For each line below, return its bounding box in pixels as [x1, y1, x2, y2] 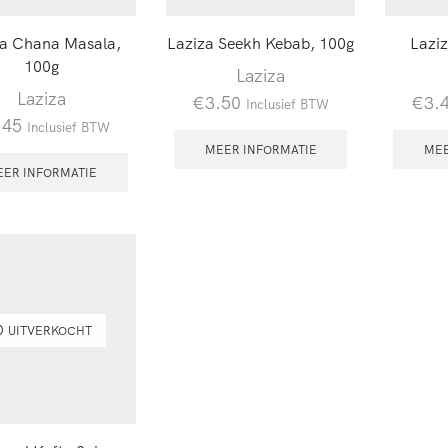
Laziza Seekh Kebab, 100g [167, 32, 355, 53]
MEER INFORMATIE [204, 141, 317, 157]
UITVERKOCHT [7, 322, 92, 337]
